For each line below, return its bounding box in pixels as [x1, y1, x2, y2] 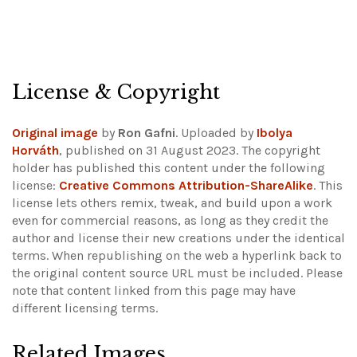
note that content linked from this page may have [12, 282, 296, 298]
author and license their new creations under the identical [12, 229, 345, 245]
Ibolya [257, 124, 292, 140]
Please [306, 265, 343, 280]
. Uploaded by [175, 124, 257, 140]
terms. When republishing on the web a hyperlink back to [12, 247, 342, 263]
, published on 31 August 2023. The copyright [59, 142, 320, 158]
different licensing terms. [12, 300, 158, 316]
